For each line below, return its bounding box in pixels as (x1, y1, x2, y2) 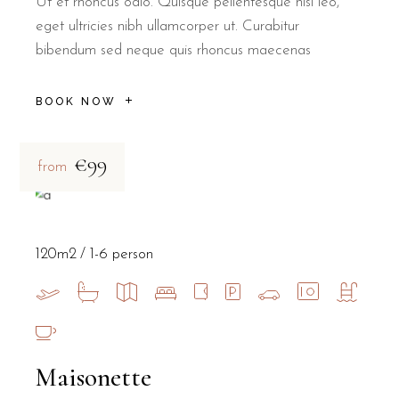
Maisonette (36, 361, 152, 393)
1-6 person (90, 246, 154, 262)
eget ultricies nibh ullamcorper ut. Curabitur (36, 18, 300, 34)
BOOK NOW (36, 94, 118, 108)
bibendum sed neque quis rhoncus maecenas (36, 42, 312, 58)
